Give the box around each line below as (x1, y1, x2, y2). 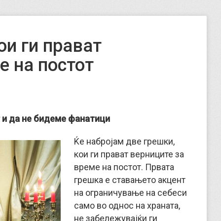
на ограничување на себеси (74, 187, 187, 198)
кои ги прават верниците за (74, 149, 184, 159)
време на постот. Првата (74, 162, 174, 172)
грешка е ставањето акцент (74, 175, 185, 185)
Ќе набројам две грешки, (74, 136, 175, 147)
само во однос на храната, (74, 200, 180, 211)
